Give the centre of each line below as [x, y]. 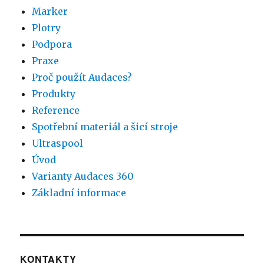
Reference [56, 110]
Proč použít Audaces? [82, 77]
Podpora [52, 44]
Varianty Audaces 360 [83, 176]
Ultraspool [58, 143]
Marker [50, 11]
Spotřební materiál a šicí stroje [105, 127]
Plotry [47, 28]
